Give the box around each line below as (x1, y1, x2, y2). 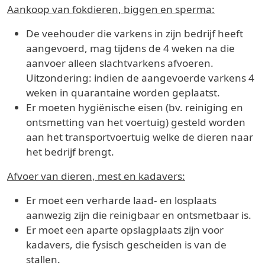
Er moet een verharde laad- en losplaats (26, 193, 216, 207)
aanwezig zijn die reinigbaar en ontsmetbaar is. (26, 208, 251, 222)
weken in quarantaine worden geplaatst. (26, 85, 220, 99)
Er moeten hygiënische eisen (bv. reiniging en (26, 100, 243, 114)
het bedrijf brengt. (26, 144, 114, 159)
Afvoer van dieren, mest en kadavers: (7, 169, 185, 183)
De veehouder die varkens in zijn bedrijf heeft (26, 26, 243, 40)
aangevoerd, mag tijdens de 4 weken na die (26, 41, 235, 55)
